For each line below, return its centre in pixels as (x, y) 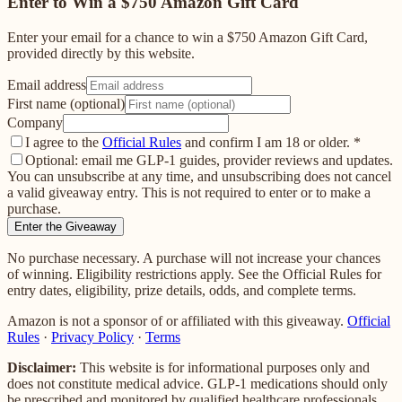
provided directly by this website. (101, 53)
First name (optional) (66, 103)
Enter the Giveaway (66, 226)
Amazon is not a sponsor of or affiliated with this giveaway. (175, 320)
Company (35, 122)
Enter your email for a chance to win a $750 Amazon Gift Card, (188, 37)
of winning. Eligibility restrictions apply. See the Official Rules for (194, 274)
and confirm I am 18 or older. (269, 142)
